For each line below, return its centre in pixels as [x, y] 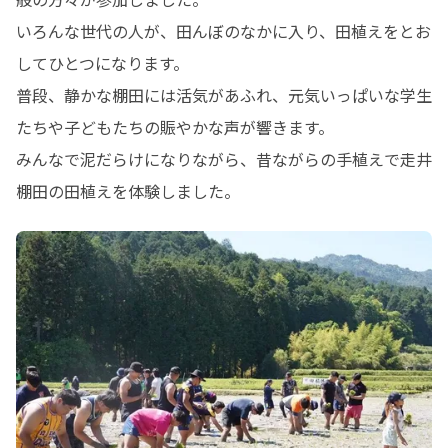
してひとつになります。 [102, 63]
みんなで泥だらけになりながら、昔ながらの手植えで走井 [224, 159]
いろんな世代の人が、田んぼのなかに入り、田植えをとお [223, 31]
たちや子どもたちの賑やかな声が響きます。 [175, 127]
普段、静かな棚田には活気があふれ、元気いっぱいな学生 [224, 95]
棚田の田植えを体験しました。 [128, 191]
